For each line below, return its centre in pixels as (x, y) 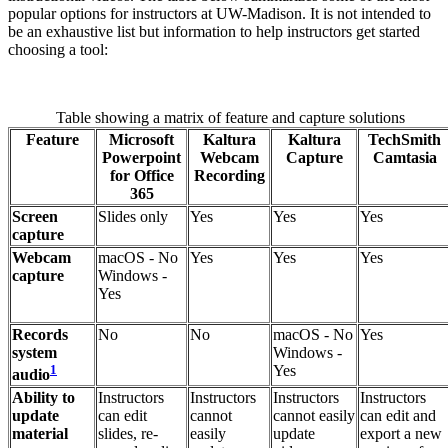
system (34, 352)
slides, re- (128, 433)
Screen (35, 216)
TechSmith (404, 139)
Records (40, 334)
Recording (229, 175)
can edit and (398, 415)
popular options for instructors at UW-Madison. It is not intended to (219, 13)
